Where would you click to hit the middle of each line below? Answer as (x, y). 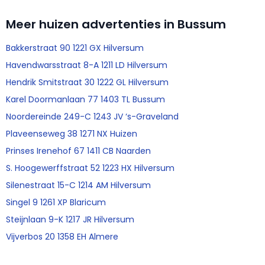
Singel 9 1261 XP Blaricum (56, 202)
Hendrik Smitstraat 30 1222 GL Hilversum (87, 82)
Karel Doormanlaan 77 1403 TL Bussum (85, 99)
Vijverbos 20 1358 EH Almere (62, 236)
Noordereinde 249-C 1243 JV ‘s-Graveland (92, 116)
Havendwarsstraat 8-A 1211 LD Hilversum (87, 65)
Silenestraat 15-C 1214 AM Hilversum (78, 185)
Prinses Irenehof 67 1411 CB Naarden (78, 151)
